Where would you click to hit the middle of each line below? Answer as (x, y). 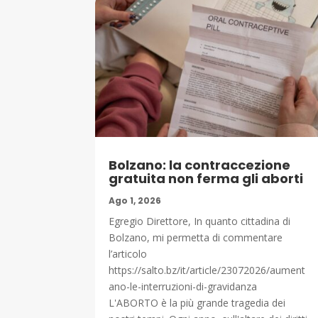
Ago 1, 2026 (135, 201)
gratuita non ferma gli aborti (206, 179)
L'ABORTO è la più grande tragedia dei (197, 303)
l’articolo (128, 254)
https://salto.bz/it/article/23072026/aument (207, 270)
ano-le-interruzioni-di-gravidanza (183, 287)
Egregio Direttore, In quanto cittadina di (200, 221)
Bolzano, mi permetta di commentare (196, 238)
